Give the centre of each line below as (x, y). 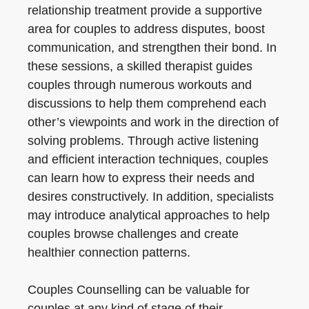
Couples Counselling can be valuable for (139, 290)
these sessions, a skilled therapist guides (140, 66)
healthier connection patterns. (109, 252)
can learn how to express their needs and (141, 178)
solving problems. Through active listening (143, 141)
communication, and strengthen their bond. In (152, 48)
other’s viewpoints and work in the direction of (153, 122)
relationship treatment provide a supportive (145, 10)
